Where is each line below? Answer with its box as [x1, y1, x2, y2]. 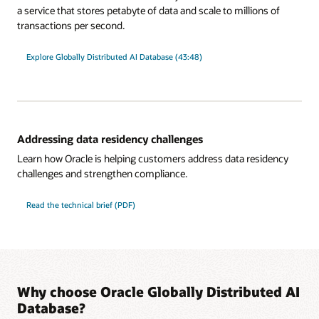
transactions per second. [17, 18, 125, 32]
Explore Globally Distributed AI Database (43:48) [26, 51, 202, 62]
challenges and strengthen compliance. [17, 167, 187, 181]
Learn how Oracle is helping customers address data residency [17, 152, 288, 166]
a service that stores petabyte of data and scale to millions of [17, 3, 280, 17]
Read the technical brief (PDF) [26, 199, 135, 211]
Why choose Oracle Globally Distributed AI [17, 282, 300, 300]
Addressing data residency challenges [17, 132, 203, 147]
